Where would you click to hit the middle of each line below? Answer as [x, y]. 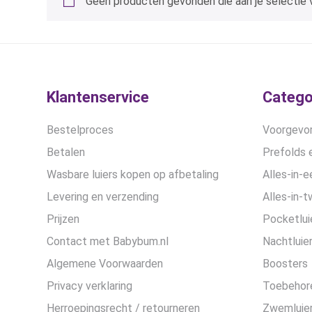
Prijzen [63, 219]
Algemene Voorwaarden [105, 264]
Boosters [285, 264]
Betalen [66, 152]
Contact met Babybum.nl [108, 241]
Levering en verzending [103, 197]
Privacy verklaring [89, 286]
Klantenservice [98, 97]
